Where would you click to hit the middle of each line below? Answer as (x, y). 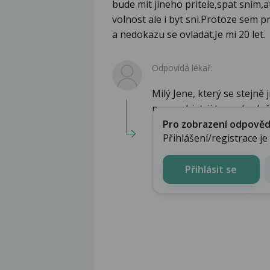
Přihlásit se (211, 169)
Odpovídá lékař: (182, 68)
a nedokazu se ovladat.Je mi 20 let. (189, 35)
